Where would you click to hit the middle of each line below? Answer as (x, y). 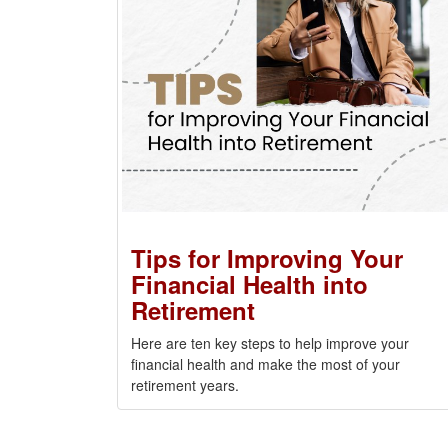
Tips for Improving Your (267, 257)
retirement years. (185, 384)
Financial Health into (249, 283)
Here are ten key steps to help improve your (270, 342)
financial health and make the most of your (265, 363)
